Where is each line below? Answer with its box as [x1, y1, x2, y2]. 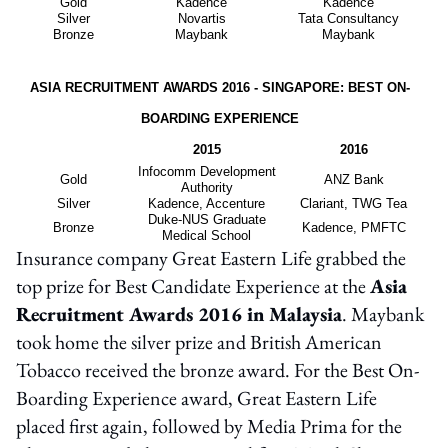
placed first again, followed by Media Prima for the [16, 412, 402, 439]
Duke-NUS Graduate [147, 211, 266, 227]
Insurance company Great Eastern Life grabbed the [16, 244, 406, 271]
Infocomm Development [137, 163, 276, 179]
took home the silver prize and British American [16, 328, 382, 355]
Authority [180, 179, 233, 195]
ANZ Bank [323, 171, 384, 187]
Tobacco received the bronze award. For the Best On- [16, 356, 419, 383]
